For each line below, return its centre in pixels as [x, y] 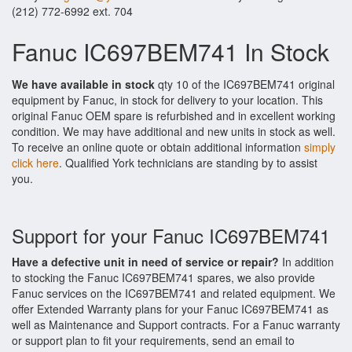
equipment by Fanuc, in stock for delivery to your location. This [167, 100]
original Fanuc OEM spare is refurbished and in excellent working [174, 115]
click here [35, 163]
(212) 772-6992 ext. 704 [72, 11]
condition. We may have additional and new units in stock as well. [174, 131]
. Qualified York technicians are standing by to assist [188, 163]
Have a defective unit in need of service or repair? [145, 262]
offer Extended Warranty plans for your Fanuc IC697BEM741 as [170, 309]
